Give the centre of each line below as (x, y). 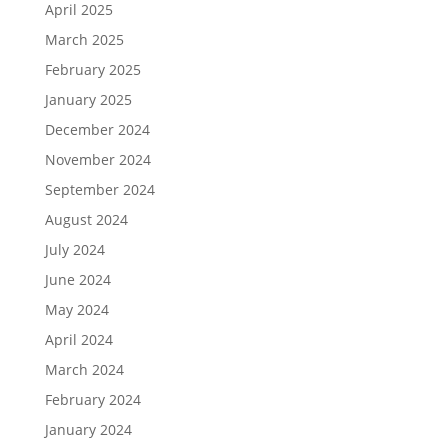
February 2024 (92, 399)
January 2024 (88, 429)
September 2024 (99, 189)
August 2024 (86, 219)
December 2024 (97, 129)
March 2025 (84, 39)
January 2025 (88, 99)
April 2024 (78, 339)
